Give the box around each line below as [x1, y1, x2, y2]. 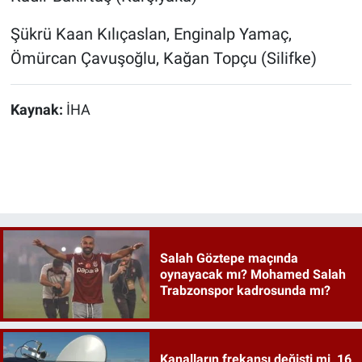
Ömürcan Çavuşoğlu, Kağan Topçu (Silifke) [10, 48, 317, 69]
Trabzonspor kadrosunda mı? [159, 282, 330, 298]
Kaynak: [10, 102, 66, 119]
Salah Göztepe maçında [159, 250, 298, 266]
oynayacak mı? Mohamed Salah [159, 266, 346, 282]
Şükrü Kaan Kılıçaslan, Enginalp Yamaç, [10, 24, 292, 44]
